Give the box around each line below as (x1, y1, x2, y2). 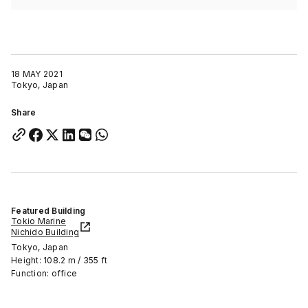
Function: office (11, 268, 77, 279)
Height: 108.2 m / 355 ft (11, 255, 107, 266)
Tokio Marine (11, 216, 66, 227)
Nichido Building (11, 227, 79, 238)
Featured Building (11, 206, 86, 217)
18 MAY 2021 (11, 69, 63, 80)
